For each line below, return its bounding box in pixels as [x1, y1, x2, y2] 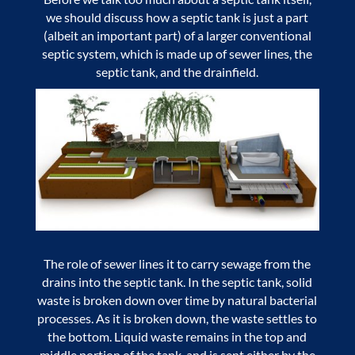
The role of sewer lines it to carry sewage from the [44, 255, 311, 271]
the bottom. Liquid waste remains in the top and [48, 328, 307, 344]
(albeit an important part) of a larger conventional [43, 27, 311, 43]
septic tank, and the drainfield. [96, 63, 259, 79]
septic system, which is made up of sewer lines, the [42, 45, 313, 61]
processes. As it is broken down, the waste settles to [37, 310, 318, 326]
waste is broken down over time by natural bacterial [37, 292, 318, 307]
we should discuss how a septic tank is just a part [46, 9, 309, 25]
